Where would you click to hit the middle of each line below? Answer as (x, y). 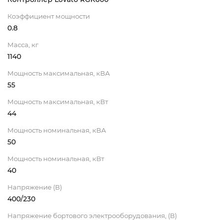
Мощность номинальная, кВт (56, 159)
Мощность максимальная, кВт (58, 102)
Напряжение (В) (35, 187)
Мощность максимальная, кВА (59, 73)
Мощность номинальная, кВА (57, 130)
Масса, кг (23, 45)
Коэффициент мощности (49, 16)
